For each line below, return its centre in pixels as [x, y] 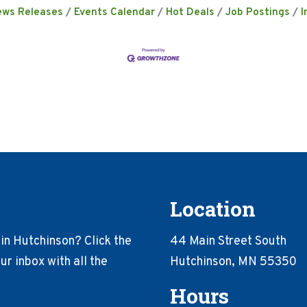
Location [213, 209]
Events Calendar [114, 12]
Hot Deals [190, 12]
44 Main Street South [228, 242]
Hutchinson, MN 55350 [233, 262]
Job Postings [258, 12]
